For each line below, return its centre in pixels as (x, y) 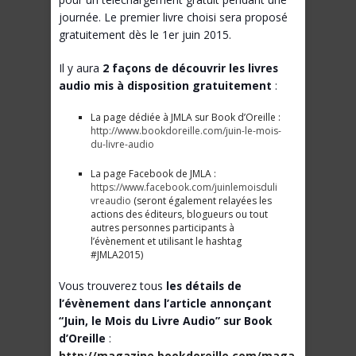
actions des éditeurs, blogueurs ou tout (179, 215)
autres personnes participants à (163, 228)
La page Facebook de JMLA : (153, 174)
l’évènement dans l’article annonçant (165, 304)
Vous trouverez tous (112, 286)
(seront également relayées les (201, 201)
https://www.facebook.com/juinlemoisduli (184, 188)
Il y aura (81, 68)
